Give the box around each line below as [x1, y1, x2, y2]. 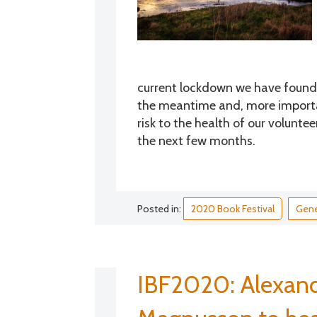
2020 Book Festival [191, 202, 275, 215]
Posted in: [137, 202, 184, 215]
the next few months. [137, 132, 256, 149]
